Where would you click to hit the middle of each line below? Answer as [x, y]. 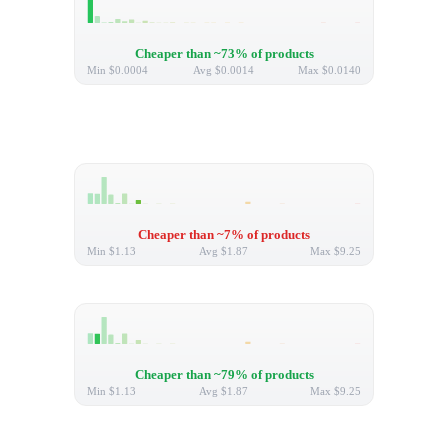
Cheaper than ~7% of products [224, 235]
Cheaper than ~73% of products [224, 54]
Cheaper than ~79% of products [224, 375]
